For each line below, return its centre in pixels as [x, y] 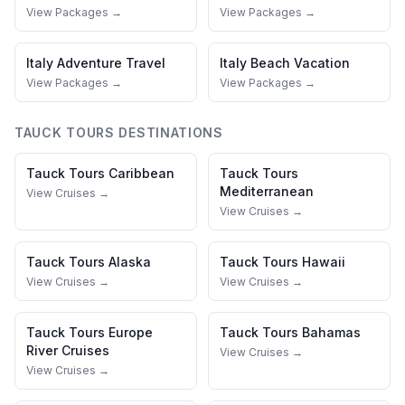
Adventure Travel [111, 63]
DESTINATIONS [169, 132]
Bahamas [331, 332]
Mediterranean [267, 191]
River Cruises [68, 350]
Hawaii [324, 262]
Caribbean [141, 173]
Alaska [130, 262]
